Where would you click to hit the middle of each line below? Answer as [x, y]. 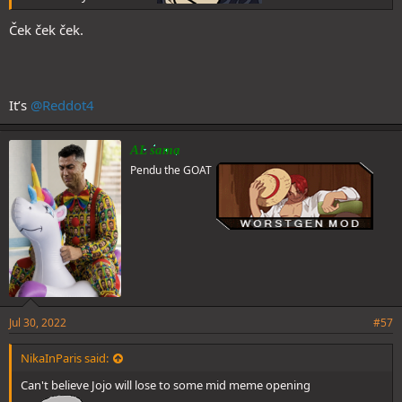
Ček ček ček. [46, 29]
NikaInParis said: [65, 358]
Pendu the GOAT [171, 170]
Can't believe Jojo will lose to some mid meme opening [166, 385]
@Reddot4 [62, 105]
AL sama [155, 149]
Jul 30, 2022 [38, 322]
